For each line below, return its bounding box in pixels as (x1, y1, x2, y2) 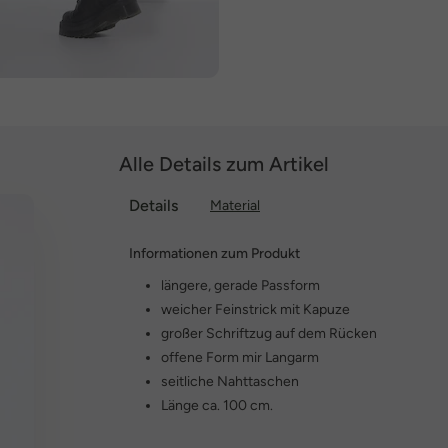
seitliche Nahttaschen (161, 373, 299, 390)
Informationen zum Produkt (129, 245, 300, 262)
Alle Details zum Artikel (119, 152, 329, 176)
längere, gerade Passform (161, 277, 320, 294)
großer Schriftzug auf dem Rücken (161, 325, 377, 342)
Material (210, 197, 260, 214)
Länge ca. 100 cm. (161, 397, 273, 414)
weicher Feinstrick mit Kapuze (161, 301, 350, 318)
